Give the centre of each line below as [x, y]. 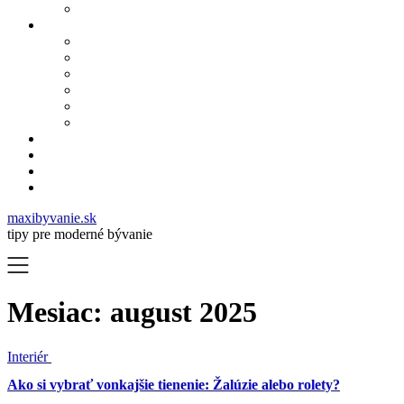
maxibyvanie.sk [52, 218]
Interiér [29, 356]
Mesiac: [59, 312]
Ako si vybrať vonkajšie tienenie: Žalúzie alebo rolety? [174, 385]
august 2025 [184, 312]
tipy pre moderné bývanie [80, 234]
